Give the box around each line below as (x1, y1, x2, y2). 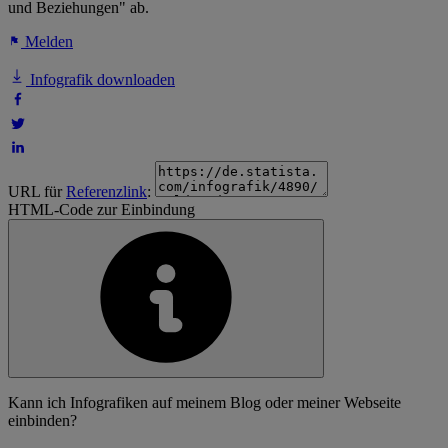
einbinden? (8, 412, 77, 430)
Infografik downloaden (26, 71, 175, 89)
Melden (21, 33, 73, 51)
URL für (8, 183, 66, 201)
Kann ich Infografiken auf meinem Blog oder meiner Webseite (8, 394, 401, 412)
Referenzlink (66, 183, 147, 201)
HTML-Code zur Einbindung (8, 201, 195, 219)
